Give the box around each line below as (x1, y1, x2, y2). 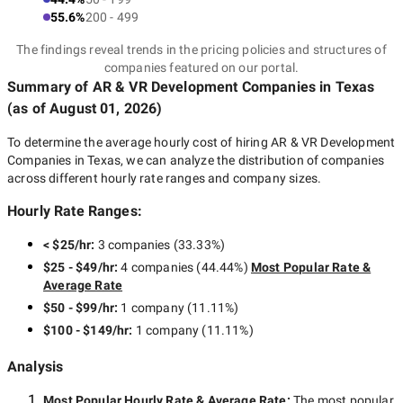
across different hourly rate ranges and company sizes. (7, 171, 322, 185)
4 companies (121, 260, 194, 274)
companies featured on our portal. (103, 60, 300, 75)
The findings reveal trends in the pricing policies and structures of (16, 42, 387, 57)
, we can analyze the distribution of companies (121, 153, 384, 167)
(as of (7, 100, 50, 117)
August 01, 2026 (49, 100, 157, 117)
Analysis (7, 358, 64, 375)
